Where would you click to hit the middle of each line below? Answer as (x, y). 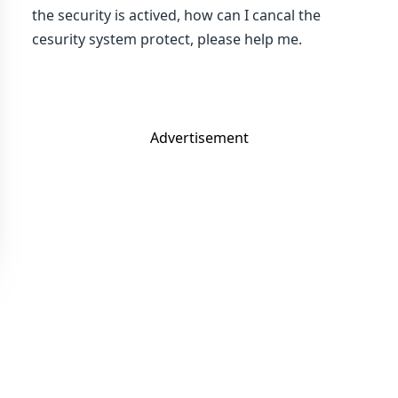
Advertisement (199, 138)
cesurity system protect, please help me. (167, 39)
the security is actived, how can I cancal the (176, 15)
